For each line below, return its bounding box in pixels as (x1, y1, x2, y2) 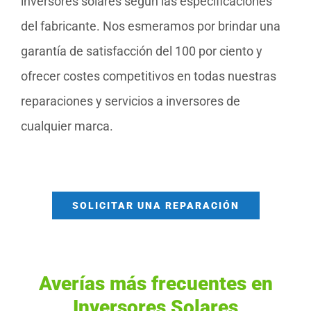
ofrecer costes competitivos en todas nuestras (21, 69, 276, 84)
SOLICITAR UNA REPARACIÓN (72, 200, 239, 212)
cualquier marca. (21, 119, 113, 134)
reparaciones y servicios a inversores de (21, 94, 240, 109)
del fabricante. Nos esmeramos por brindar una (21, 19, 280, 34)
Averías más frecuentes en (38, 272, 273, 296)
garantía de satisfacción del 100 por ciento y (21, 44, 262, 59)
